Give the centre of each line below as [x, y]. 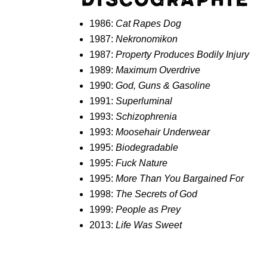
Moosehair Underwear [163, 132]
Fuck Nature [142, 163]
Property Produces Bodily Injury [183, 55]
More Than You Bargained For [180, 179]
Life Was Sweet [149, 225]
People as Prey [148, 210]
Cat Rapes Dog [149, 24]
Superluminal [144, 101]
